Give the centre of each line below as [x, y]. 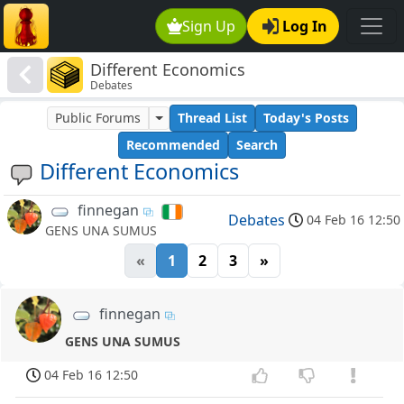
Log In [305, 26]
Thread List [212, 118]
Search [257, 145]
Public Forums [98, 118]
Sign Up [209, 26]
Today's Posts [306, 118]
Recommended [173, 145]
